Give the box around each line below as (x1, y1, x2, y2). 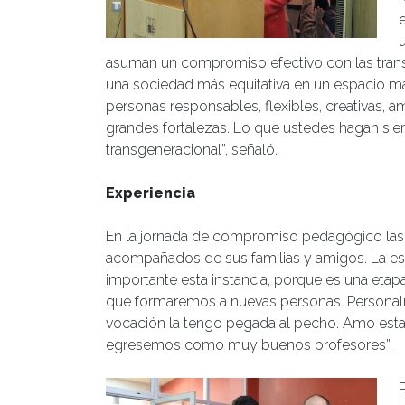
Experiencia (106, 184, 195, 202)
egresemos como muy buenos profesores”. (106, 335, 392, 353)
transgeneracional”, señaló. (106, 140, 278, 158)
